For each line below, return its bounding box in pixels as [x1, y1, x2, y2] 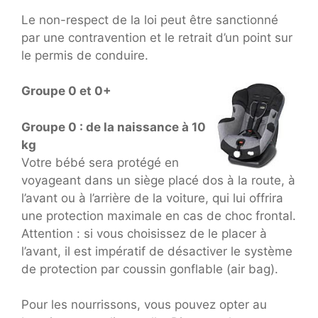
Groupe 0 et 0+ [21, 84, 111, 99]
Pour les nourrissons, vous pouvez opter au [21, 297, 267, 312]
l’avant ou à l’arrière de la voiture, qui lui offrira [21, 190, 283, 205]
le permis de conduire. [21, 48, 148, 62]
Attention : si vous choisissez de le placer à [21, 226, 267, 241]
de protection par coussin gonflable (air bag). [21, 261, 278, 276]
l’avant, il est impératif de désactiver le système [21, 243, 292, 258]
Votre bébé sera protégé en [21, 155, 179, 170]
